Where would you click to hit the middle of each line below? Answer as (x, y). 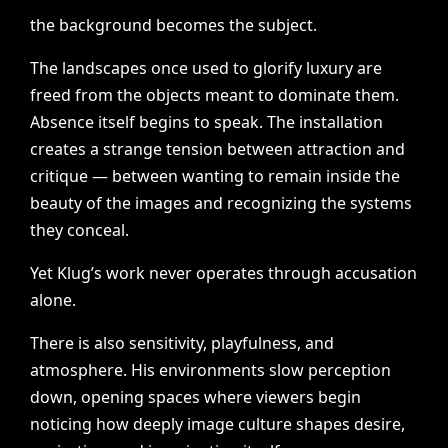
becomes (191, 25)
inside (349, 176)
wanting (213, 176)
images (163, 203)
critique (59, 176)
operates (230, 273)
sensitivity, (168, 343)
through (300, 273)
